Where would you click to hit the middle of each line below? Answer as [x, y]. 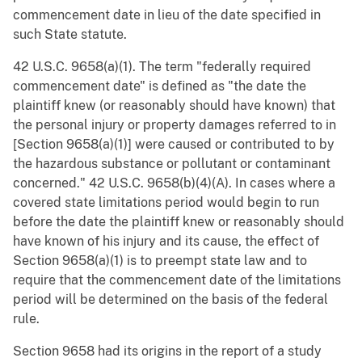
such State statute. [70, 35]
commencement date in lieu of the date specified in [167, 15]
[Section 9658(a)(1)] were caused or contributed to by [174, 145]
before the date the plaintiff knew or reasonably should [179, 222]
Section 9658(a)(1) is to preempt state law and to [160, 261]
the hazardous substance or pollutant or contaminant [172, 164]
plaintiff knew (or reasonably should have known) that [174, 106]
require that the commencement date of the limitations [177, 280]
